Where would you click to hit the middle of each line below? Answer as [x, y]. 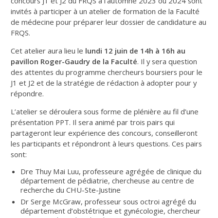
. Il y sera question [167, 61]
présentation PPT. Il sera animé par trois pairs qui [93, 122]
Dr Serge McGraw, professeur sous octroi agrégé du [109, 201]
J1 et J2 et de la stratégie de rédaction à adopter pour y [104, 82]
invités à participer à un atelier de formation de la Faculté [105, 11]
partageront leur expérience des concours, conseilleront [104, 133]
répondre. [27, 93]
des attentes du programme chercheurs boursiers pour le [107, 72]
